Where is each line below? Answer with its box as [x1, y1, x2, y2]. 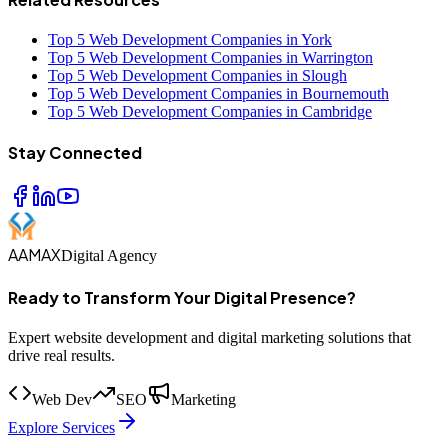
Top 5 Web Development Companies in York [48, 30, 332, 48]
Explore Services [8, 418, 115, 436]
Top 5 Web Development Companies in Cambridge [48, 102, 372, 120]
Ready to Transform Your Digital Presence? [8, 286, 356, 308]
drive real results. [8, 346, 115, 364]
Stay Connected [8, 142, 142, 164]
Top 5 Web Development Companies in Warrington [48, 48, 373, 66]
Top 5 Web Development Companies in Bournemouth [48, 84, 389, 102]
